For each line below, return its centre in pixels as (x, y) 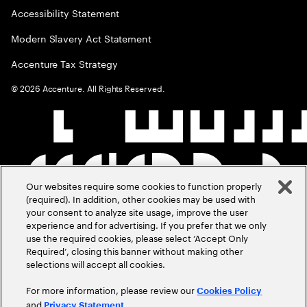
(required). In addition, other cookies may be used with (141, 198)
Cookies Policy (230, 291)
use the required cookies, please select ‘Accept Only (137, 237)
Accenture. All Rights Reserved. (102, 88)
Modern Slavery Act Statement (82, 38)
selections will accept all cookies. (96, 263)
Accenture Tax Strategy (64, 63)
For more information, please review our (112, 289)
